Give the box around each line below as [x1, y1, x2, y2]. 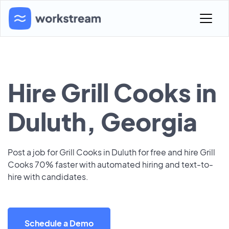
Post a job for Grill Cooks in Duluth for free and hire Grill [8, 147, 215, 157]
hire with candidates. [8, 171, 88, 182]
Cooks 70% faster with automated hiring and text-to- [8, 159, 213, 170]
